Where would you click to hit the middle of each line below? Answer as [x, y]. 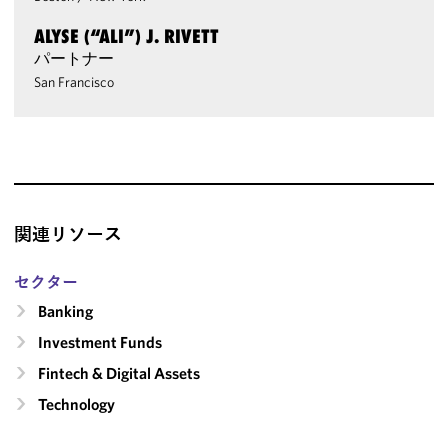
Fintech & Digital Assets [119, 373]
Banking [66, 311]
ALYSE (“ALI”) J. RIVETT [127, 36]
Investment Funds [100, 342]
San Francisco [74, 82]
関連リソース [68, 234]
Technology [77, 404]
